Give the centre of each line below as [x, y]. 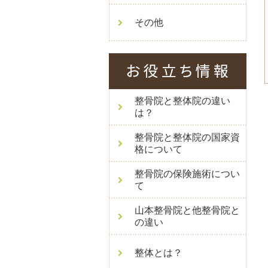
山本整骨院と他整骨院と [187, 210]
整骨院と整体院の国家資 [187, 137]
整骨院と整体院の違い [182, 101]
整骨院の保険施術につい [187, 174]
